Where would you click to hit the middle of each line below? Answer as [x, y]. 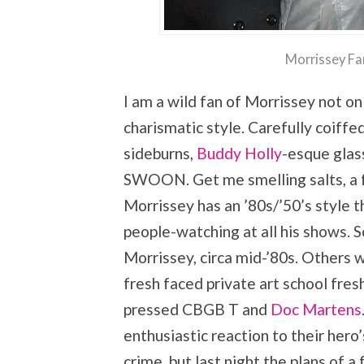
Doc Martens [316, 309]
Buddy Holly [239, 153]
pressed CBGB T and [197, 309]
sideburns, [160, 153]
